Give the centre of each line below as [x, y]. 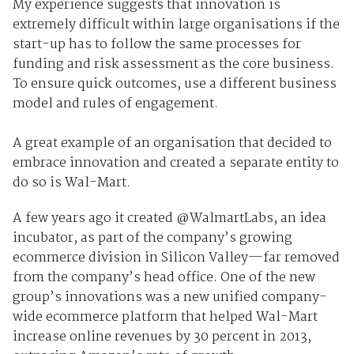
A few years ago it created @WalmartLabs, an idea [169, 219]
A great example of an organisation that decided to [172, 144]
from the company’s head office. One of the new [164, 278]
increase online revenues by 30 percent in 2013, [162, 337]
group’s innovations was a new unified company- [169, 298]
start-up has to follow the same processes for [156, 45]
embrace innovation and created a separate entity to [175, 164]
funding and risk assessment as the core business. [173, 65]
